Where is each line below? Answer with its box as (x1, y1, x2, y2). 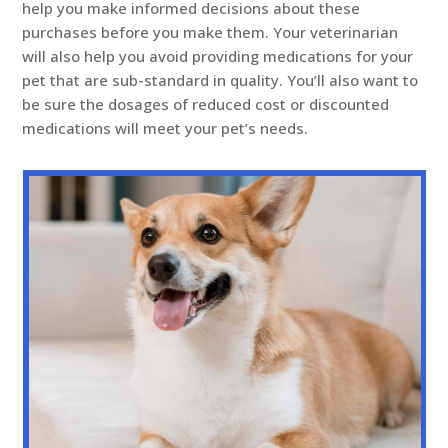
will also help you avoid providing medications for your (22, 46, 414, 67)
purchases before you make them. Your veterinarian (22, 22, 399, 43)
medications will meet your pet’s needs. (22, 118, 309, 139)
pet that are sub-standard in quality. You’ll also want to (22, 70, 419, 91)
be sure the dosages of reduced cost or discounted (22, 94, 390, 115)
